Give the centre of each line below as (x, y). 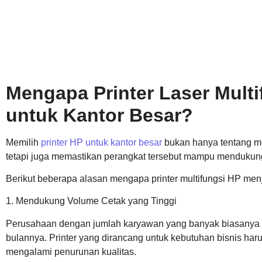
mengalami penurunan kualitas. (71, 251)
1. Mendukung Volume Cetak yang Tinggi (91, 201)
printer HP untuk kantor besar (101, 142)
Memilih (23, 142)
